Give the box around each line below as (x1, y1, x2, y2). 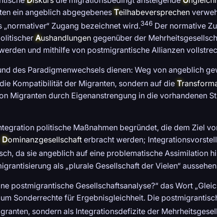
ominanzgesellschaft (8, 135, 82, 145)
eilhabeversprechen (119, 7, 190, 17)
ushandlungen (41, 33, 91, 43)
